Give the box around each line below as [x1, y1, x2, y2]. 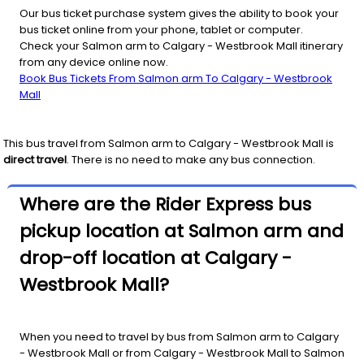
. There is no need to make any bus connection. [67, 151, 315, 167]
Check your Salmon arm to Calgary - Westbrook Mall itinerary [19, 37, 343, 54]
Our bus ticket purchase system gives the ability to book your [19, 5, 339, 21]
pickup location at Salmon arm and [19, 218, 344, 244]
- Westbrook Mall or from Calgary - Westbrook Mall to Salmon [19, 345, 344, 362]
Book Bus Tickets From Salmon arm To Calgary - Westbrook [19, 70, 332, 86]
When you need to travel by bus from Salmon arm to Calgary [19, 329, 339, 345]
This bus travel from [3, 135, 108, 151]
